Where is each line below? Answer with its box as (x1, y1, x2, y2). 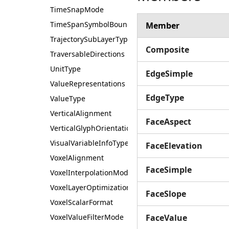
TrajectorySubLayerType (50, 34, 132, 44)
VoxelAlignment (50, 153, 104, 163)
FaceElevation (146, 140, 202, 151)
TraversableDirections (50, 49, 125, 59)
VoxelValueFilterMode (50, 212, 124, 222)
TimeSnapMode (50, 5, 104, 14)
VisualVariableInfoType (50, 138, 129, 148)
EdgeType (146, 92, 184, 103)
